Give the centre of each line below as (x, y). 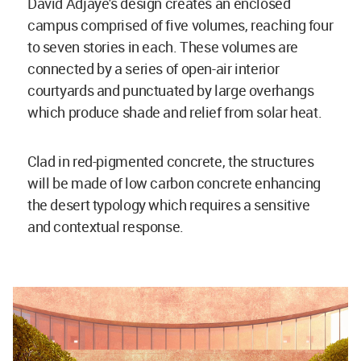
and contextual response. (107, 226)
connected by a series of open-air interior (154, 68)
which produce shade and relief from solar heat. (176, 112)
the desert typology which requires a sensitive (169, 204)
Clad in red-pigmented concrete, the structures (171, 161)
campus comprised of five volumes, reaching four (180, 25)
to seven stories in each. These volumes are (163, 46)
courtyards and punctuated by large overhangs (171, 90)
